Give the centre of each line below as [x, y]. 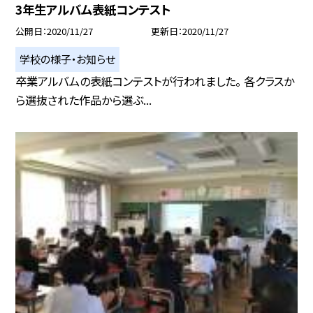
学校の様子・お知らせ [68, 59]
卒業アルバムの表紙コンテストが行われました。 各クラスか [155, 81]
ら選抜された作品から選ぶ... [84, 100]
